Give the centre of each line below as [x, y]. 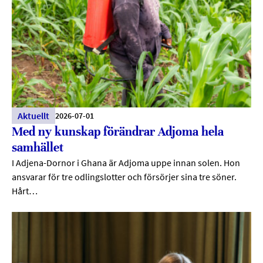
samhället [38, 148]
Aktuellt [33, 116]
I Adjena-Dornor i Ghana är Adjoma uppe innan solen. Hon [126, 163]
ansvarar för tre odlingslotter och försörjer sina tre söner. [124, 177]
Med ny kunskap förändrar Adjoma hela [118, 132]
